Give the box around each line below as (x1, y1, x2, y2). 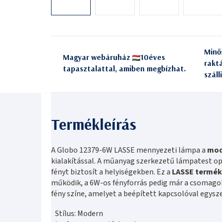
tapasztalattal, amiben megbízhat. (63, 63, 186, 74)
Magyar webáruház (63, 52, 132, 62)
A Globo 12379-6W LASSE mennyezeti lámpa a (51, 144, 207, 156)
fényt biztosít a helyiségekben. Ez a (51, 166, 172, 177)
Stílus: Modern (55, 208, 103, 219)
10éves (140, 52, 165, 62)
